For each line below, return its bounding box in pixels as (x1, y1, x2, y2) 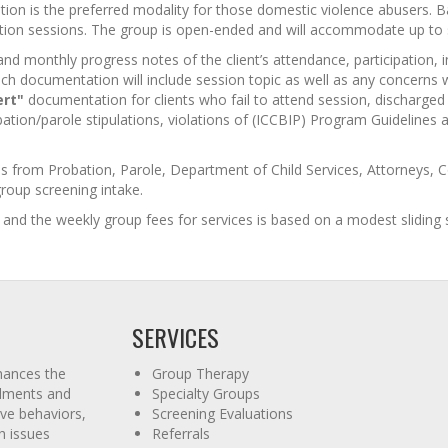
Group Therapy (151, 364, 249, 383)
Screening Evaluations (151, 404, 293, 423)
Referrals (151, 424, 210, 443)
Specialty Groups (151, 384, 260, 403)
